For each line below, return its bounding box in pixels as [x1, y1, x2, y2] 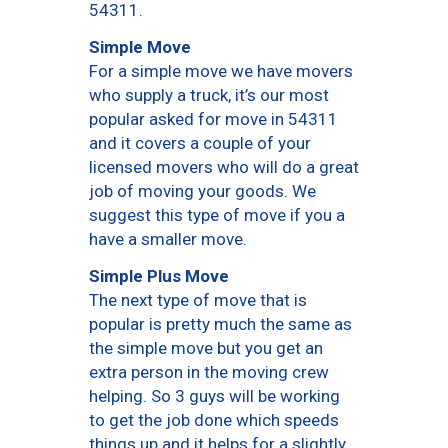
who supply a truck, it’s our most [89, 85, 329, 106]
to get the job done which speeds [89, 410, 339, 431]
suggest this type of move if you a [89, 205, 345, 226]
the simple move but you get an [89, 338, 323, 359]
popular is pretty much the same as [89, 314, 352, 335]
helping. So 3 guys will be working [89, 386, 340, 407]
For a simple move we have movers [89, 61, 353, 82]
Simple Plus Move [89, 265, 229, 286]
